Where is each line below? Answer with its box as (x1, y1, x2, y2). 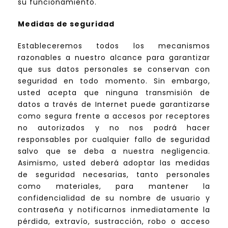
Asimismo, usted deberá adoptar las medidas (18, 158, 210, 168)
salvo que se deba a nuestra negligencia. (18, 146, 210, 157)
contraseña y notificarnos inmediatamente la (18, 205, 210, 215)
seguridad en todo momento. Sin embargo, (18, 76, 210, 87)
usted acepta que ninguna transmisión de (18, 88, 210, 98)
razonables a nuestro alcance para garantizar (18, 52, 210, 63)
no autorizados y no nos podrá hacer (18, 123, 210, 133)
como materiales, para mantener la (18, 181, 210, 192)
